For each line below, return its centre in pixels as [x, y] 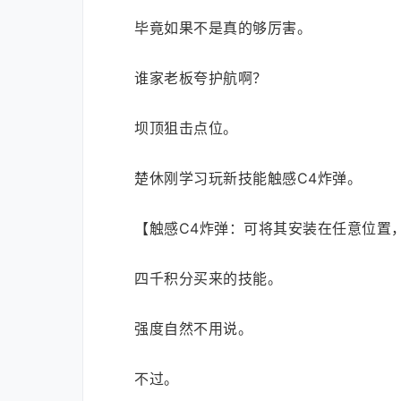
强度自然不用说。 [193, 328]
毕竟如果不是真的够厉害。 [223, 28]
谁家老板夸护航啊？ [201, 78]
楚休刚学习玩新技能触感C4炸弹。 [248, 178]
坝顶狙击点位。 [186, 128]
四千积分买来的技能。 [208, 278]
